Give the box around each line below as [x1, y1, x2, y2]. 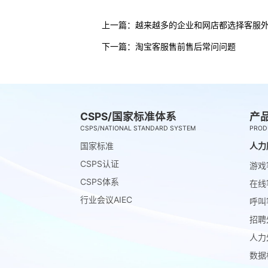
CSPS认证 [80, 158, 120, 169]
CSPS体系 [80, 176, 120, 187]
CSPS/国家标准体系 [80, 110, 177, 123]
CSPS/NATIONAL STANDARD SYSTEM [80, 124, 196, 133]
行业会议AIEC [80, 194, 133, 205]
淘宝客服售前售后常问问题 [135, 41, 236, 52]
